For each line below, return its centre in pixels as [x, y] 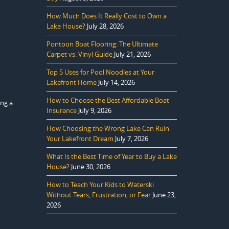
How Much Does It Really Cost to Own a [107, 16]
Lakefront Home [72, 82]
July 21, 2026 [132, 54]
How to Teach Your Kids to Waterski [100, 185]
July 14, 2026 [117, 82]
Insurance [62, 110]
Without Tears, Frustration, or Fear [99, 195]
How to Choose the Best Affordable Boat [108, 100]
